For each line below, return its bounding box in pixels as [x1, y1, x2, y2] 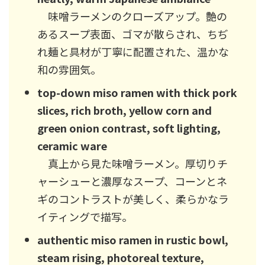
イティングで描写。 [37, 208, 132, 224]
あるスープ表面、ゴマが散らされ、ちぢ [37, 25, 228, 41]
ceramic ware [37, 137, 107, 153]
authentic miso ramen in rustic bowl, [37, 231, 228, 247]
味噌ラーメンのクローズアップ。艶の [37, 8, 227, 24]
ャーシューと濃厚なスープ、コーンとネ [37, 173, 227, 189]
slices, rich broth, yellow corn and [37, 102, 212, 118]
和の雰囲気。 [37, 61, 101, 77]
